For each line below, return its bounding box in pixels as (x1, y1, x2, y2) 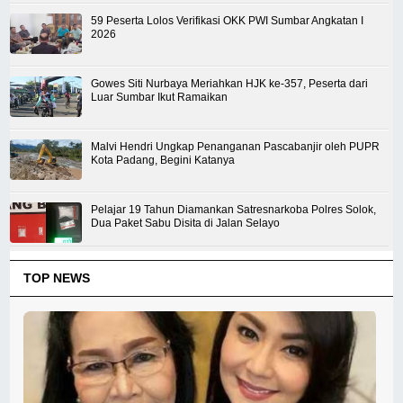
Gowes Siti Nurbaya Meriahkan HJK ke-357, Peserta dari (91, 77, 369, 91)
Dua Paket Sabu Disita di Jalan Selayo (91, 217, 281, 230)
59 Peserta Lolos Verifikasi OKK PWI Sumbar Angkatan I (91, 14, 364, 28)
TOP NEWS (23, 271, 91, 286)
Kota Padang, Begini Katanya (91, 154, 236, 167)
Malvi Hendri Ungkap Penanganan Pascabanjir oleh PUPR (91, 140, 381, 154)
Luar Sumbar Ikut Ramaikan (91, 91, 228, 104)
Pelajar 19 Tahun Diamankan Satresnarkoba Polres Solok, (91, 203, 377, 217)
